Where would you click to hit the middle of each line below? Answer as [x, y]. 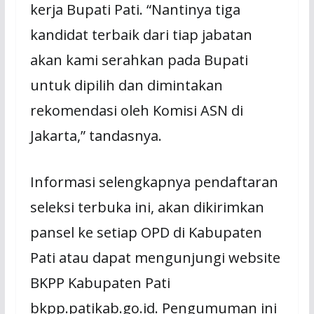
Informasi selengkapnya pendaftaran [154, 182]
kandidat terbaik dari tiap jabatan [141, 35]
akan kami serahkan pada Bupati [139, 60]
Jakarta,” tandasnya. [96, 136]
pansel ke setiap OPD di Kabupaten [146, 233]
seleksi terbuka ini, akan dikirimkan [147, 207]
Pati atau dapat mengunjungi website [155, 258]
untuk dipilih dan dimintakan [126, 86]
